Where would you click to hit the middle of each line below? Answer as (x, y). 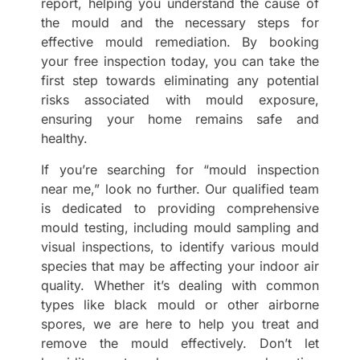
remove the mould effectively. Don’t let (180, 343)
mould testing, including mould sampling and (180, 227)
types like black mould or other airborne (180, 304)
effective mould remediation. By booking (180, 42)
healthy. (65, 139)
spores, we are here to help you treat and (180, 323)
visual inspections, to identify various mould (180, 246)
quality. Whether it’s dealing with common (180, 285)
